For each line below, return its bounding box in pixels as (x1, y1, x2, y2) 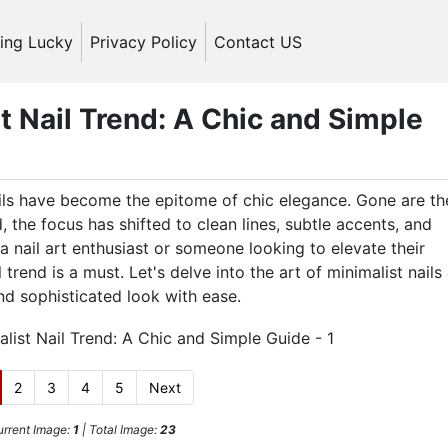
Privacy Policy (90, 31, 197, 52)
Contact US (214, 31, 302, 52)
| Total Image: (78, 421, 160, 437)
